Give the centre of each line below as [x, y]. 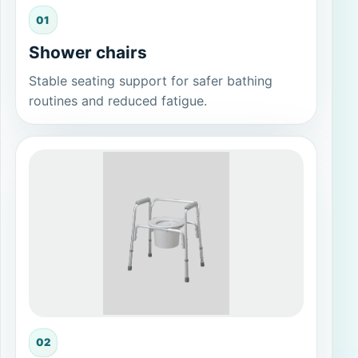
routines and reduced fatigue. [117, 101]
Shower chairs [88, 53]
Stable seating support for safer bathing [150, 81]
